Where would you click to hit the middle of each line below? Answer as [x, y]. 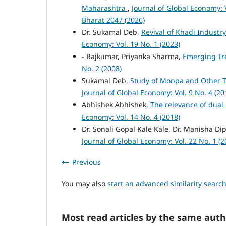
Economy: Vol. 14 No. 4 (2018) [131, 117]
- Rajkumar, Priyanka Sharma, [132, 56]
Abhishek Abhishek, [116, 105]
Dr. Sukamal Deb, [111, 32]
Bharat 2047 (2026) [113, 20]
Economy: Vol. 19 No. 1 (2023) [131, 44]
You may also [84, 184]
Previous [87, 162]
